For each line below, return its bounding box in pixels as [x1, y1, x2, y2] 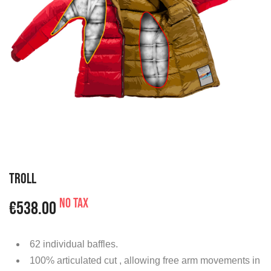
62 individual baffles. [30, 238, 118, 249]
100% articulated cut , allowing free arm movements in [30, 255, 260, 266]
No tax [59, 195, 88, 212]
